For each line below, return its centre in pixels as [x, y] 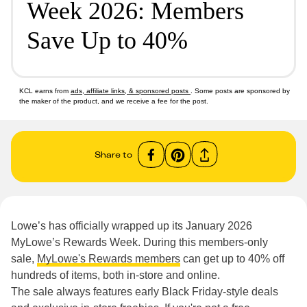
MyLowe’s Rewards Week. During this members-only [139, 242]
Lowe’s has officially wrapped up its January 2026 [132, 226]
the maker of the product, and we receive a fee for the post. [114, 101]
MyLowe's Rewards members [109, 259]
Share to [113, 154]
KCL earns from [45, 91]
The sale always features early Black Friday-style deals [145, 292]
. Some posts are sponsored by [240, 91]
